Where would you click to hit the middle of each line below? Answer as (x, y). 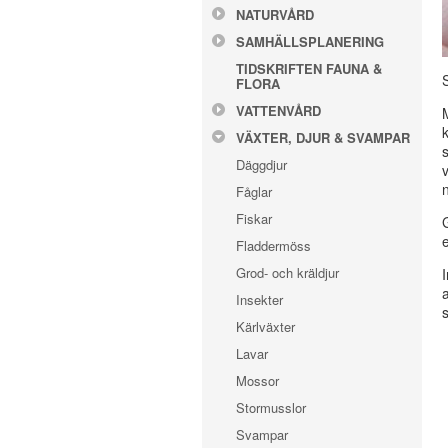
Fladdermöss (273, 245)
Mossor (257, 380)
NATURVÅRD (275, 14)
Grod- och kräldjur (287, 272)
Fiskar (254, 218)
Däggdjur (261, 164)
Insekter (259, 299)
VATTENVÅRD (278, 110)
